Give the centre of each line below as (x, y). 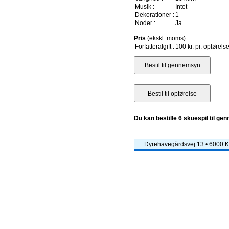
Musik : (145, 7)
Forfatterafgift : (155, 47)
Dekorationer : (155, 15)
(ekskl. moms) (166, 38)
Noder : (145, 23)
